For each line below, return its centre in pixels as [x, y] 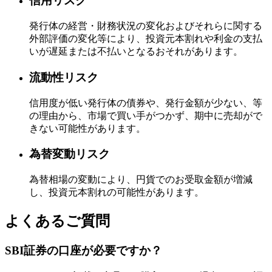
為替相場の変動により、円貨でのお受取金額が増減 [141, 179]
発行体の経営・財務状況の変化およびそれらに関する [146, 26]
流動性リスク [64, 77]
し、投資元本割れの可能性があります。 [117, 192]
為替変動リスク [70, 154]
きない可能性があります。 [87, 128]
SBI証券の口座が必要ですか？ [83, 250]
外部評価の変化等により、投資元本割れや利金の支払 [146, 39]
